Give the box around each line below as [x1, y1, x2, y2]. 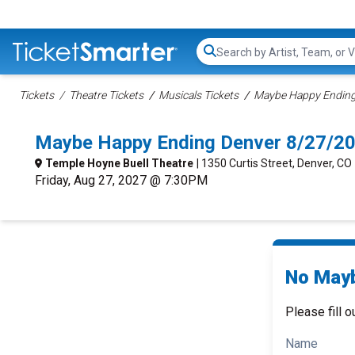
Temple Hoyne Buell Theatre [45, 157, 193, 170]
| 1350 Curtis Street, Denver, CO [197, 157, 352, 170]
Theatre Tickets [69, 89, 143, 101]
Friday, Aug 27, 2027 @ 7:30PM [35, 173, 208, 188]
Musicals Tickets [158, 89, 239, 101]
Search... [216, 52, 261, 67]
